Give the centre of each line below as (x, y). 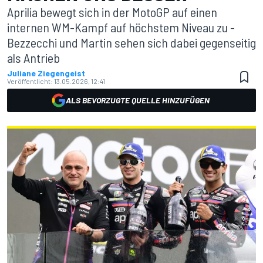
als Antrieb (33, 58)
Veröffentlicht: (30, 81)
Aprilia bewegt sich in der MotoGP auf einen (112, 12)
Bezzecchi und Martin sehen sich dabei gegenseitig (131, 42)
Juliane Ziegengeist (46, 73)
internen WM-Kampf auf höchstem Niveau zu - (121, 27)
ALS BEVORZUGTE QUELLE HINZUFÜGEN (137, 100)
